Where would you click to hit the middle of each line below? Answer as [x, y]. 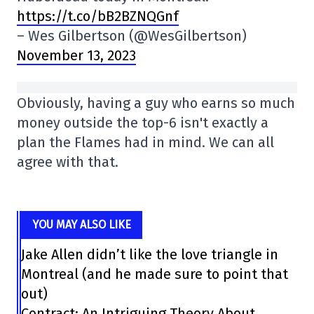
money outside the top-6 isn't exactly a [143, 123]
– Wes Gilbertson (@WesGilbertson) [132, 36]
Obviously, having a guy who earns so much [156, 103]
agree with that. [68, 162]
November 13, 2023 [76, 56]
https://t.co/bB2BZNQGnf [98, 16]
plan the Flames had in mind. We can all [145, 143]
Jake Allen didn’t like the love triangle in [149, 255]
